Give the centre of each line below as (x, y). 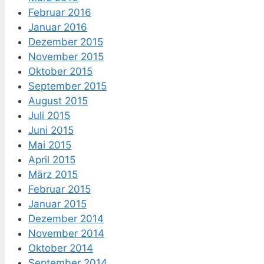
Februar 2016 (60, 13)
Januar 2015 (57, 204)
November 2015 (66, 57)
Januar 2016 (58, 27)
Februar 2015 (60, 189)
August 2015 (58, 101)
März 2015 (53, 175)
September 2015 (67, 86)
